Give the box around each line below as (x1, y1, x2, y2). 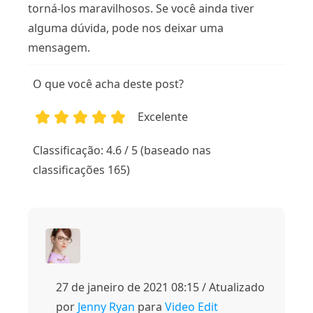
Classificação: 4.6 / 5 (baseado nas (33, 143, 212, 159)
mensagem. (28, 39, 90, 55)
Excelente (138, 109, 189, 125)
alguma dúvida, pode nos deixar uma (28, 20, 224, 36)
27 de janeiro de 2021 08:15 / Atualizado (56, 279, 265, 296)
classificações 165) (33, 162, 131, 178)
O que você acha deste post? (33, 76, 184, 92)
